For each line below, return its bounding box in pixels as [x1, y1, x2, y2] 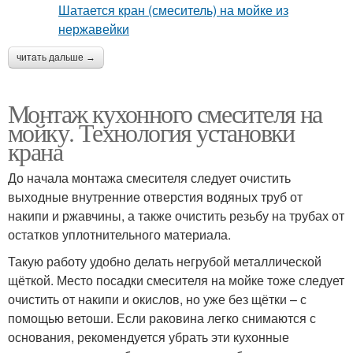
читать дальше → [17, 52, 95, 63]
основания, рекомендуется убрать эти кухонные [8, 328, 289, 346]
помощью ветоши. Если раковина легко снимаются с [8, 309, 316, 327]
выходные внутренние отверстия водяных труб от [8, 188, 303, 206]
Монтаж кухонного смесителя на [8, 96, 322, 130]
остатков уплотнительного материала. [8, 225, 231, 243]
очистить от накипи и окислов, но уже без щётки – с [8, 290, 307, 308]
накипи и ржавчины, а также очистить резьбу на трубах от [8, 206, 344, 225]
